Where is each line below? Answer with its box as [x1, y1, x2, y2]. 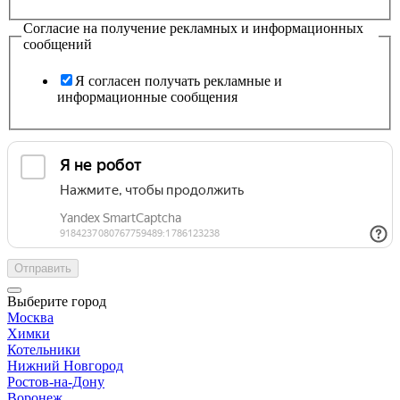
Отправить [14, 262, 71, 276]
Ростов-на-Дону [7, 374, 104, 390]
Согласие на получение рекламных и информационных [23, 20, 363, 36]
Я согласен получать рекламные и [75, 73, 282, 89]
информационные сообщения [57, 89, 237, 105]
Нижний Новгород [7, 358, 123, 374]
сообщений [23, 36, 92, 52]
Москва [7, 310, 54, 326]
